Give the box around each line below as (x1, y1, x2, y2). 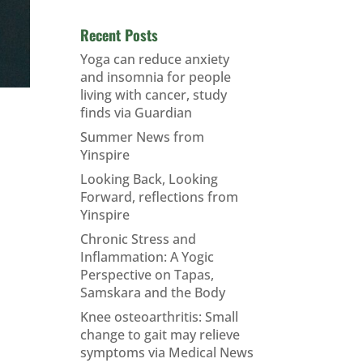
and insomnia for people (79, 68, 231, 86)
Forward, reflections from (79, 188, 238, 206)
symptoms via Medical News (79, 344, 254, 361)
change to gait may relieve (79, 326, 240, 344)
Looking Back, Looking (79, 170, 218, 188)
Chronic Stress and (79, 230, 196, 248)
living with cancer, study (79, 86, 227, 104)
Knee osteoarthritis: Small (79, 308, 238, 326)
